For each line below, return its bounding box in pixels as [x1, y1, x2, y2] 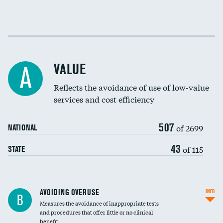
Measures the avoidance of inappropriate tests [40, 199, 159, 208]
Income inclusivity [8, 33, 56, 42]
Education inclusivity [8, 74, 64, 83]
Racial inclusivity [8, 54, 53, 63]
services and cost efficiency [54, 93, 154, 105]
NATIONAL [8, 122, 37, 132]
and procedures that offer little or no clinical [40, 208, 153, 217]
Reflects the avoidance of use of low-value [54, 81, 209, 93]
